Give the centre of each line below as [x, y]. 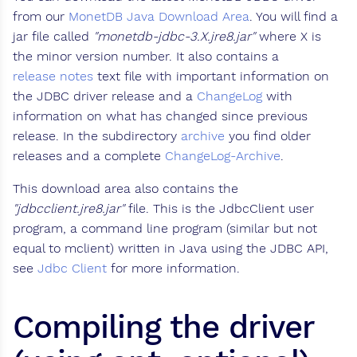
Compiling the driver [163, 328]
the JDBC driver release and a [105, 96]
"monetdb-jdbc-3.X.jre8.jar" [174, 37]
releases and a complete [89, 156]
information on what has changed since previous [160, 116]
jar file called [53, 37]
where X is [288, 37]
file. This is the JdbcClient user [219, 209]
